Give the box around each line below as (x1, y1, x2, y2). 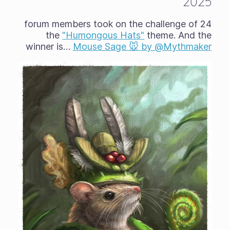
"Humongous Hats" (62, 30, 145, 41)
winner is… (26, 41, 73, 52)
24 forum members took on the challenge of (24, 18, 198, 29)
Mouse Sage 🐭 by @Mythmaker (73, 41, 212, 52)
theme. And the (144, 30, 212, 41)
